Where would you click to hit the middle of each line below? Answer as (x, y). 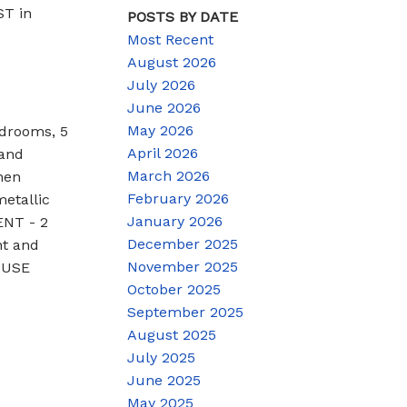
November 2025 (183, 266)
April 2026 (163, 153)
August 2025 (172, 334)
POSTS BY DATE (183, 16)
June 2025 (164, 380)
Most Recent (171, 39)
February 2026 (179, 198)
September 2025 (186, 312)
